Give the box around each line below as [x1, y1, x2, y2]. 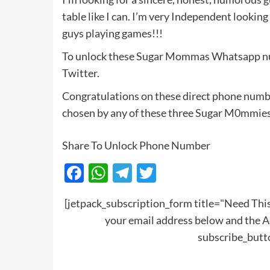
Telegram [132, 161, 210, 185]
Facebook [84, 161, 167, 185]
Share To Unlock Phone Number [62, 138, 211, 152]
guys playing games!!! [62, 26, 163, 40]
